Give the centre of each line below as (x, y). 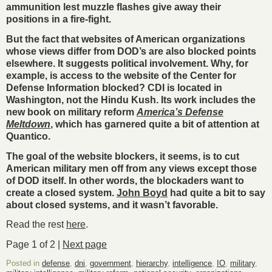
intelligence (192, 263)
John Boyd (142, 192)
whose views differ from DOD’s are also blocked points (131, 51)
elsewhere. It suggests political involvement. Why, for (127, 63)
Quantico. (28, 136)
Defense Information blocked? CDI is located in (114, 87)
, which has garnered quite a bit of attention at (155, 124)
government (110, 263)
